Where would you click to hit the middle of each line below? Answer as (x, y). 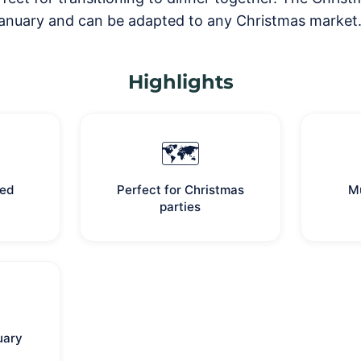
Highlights (180, 82)
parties (180, 207)
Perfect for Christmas (180, 190)
